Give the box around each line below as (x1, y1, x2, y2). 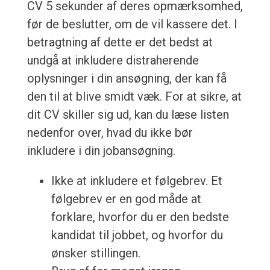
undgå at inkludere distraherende (27, 53, 199, 68)
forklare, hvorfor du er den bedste (51, 210, 229, 225)
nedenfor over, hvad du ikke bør (27, 125, 193, 140)
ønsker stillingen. (51, 246, 140, 261)
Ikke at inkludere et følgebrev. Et (51, 174, 222, 189)
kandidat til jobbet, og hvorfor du (51, 228, 223, 243)
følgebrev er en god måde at (51, 192, 201, 207)
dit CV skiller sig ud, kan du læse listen (27, 107, 229, 122)
